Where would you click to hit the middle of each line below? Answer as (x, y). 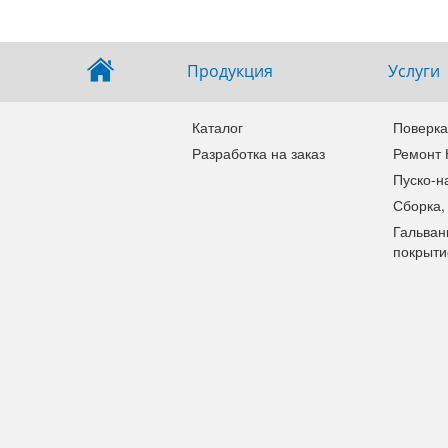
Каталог (217, 126)
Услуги (413, 71)
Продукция (229, 71)
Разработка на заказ (258, 152)
